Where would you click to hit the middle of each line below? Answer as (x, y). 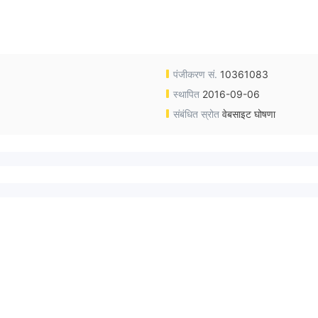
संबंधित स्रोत (196, 114)
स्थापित (186, 94)
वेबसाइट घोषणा (249, 114)
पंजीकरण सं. (195, 74)
